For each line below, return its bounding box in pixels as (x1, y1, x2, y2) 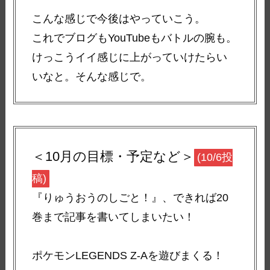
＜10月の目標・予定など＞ (32, 149, 195, 165)
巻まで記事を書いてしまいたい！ (32, 211, 195, 224)
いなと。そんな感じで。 (32, 70, 152, 83)
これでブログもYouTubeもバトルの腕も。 (32, 31, 237, 44)
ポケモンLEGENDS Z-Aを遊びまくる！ (32, 250, 224, 262)
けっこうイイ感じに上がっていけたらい (32, 51, 228, 63)
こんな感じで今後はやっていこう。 (32, 12, 206, 25)
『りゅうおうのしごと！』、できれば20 (32, 192, 229, 204)
